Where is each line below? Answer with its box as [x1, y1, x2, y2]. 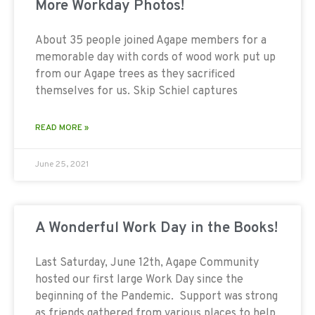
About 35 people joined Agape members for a [35, 33, 266, 48]
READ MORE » [35, 122, 89, 134]
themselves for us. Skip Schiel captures [35, 84, 238, 98]
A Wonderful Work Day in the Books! [35, 218, 278, 238]
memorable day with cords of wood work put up [35, 50, 276, 65]
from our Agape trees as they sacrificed [35, 67, 235, 82]
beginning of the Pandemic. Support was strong [35, 289, 278, 304]
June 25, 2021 [35, 158, 89, 170]
